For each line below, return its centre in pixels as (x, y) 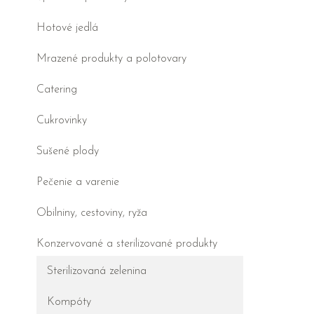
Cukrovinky (62, 121)
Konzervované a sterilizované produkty (127, 244)
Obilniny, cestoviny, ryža (92, 213)
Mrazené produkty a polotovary (111, 59)
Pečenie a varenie (78, 183)
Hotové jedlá (67, 28)
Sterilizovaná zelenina (97, 272)
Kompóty (69, 302)
